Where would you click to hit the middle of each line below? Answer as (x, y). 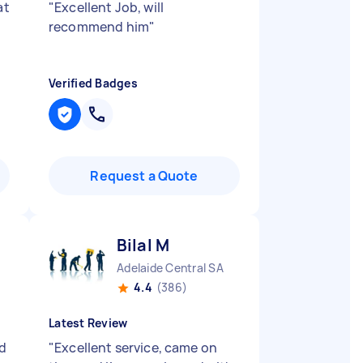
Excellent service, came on (136, 348)
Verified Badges (93, 83)
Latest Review (88, 323)
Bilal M (143, 245)
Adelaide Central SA (170, 268)
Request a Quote (144, 176)
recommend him (99, 27)
